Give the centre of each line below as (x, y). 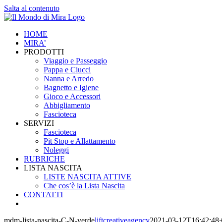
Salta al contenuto (32, 8)
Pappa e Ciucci (67, 70)
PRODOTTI (44, 52)
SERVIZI (39, 123)
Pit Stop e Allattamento (80, 141)
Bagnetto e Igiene (71, 87)
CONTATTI (43, 194)
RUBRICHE (44, 159)
